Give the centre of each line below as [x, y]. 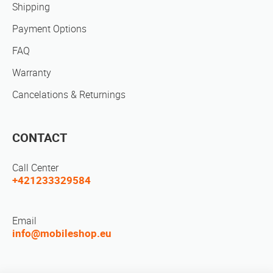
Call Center [35, 168]
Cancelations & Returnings [69, 94]
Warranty [32, 73]
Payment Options [49, 29]
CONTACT [40, 137]
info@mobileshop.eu [62, 233]
